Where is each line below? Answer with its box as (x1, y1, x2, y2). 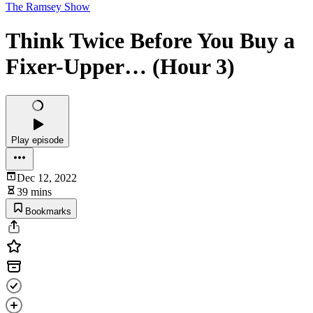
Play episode (11, 134, 64, 145)
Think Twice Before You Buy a (6, 28, 295, 54)
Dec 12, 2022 (17, 171, 77, 184)
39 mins (17, 185, 52, 198)
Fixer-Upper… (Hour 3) (6, 54, 235, 80)
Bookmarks (25, 205, 71, 217)
